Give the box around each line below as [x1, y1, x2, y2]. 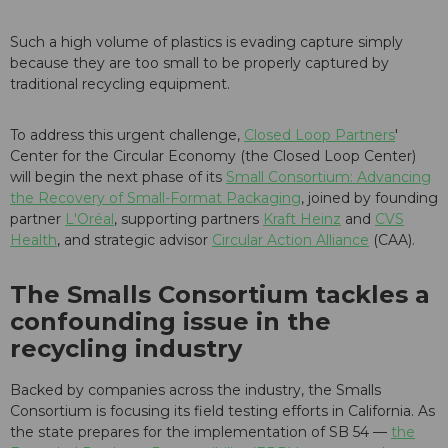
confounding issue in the [10, 307, 331, 337]
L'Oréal [65, 210, 114, 229]
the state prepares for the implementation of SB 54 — [10, 423, 391, 442]
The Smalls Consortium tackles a [10, 280, 430, 310]
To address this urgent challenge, [10, 126, 244, 145]
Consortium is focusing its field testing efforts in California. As [10, 402, 435, 421]
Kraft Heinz [263, 210, 341, 229]
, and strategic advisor [57, 231, 212, 250]
